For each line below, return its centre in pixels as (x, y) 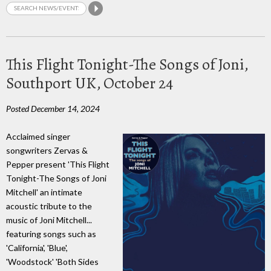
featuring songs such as (51, 234)
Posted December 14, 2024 (53, 108)
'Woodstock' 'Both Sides (52, 262)
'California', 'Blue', (37, 248)
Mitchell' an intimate (44, 192)
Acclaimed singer (38, 137)
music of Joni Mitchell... (49, 220)
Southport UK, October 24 (90, 83)
